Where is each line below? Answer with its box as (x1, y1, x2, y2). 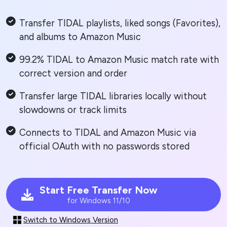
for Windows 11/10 (67, 196, 130, 206)
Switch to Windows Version (23, 215, 118, 225)
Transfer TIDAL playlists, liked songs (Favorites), (19, 18, 220, 29)
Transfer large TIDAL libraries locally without (19, 91, 207, 102)
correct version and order (19, 68, 127, 80)
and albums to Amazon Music (19, 31, 141, 43)
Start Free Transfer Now (40, 184, 158, 197)
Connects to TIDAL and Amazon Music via (19, 127, 196, 139)
